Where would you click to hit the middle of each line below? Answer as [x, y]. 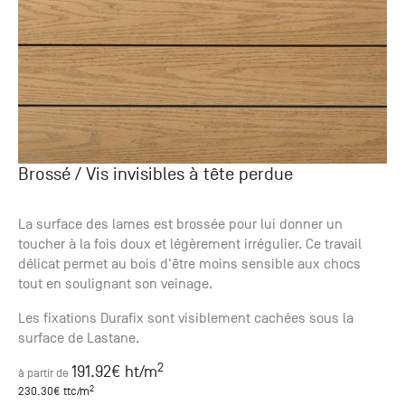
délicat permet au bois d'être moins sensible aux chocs [189, 264]
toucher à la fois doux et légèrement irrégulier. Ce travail [190, 245]
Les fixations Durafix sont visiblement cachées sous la [186, 319]
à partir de [43, 373]
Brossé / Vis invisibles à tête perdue [155, 175]
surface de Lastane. [79, 339]
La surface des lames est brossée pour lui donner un [180, 225]
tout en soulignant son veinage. [115, 284]
